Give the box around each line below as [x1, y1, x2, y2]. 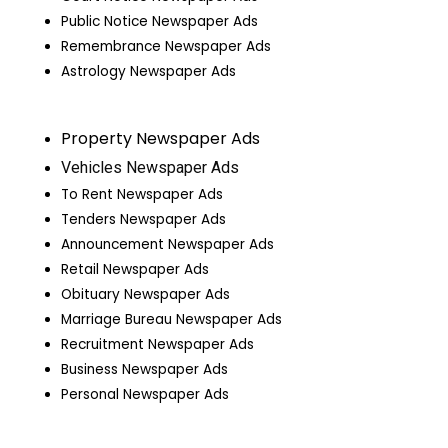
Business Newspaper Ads [61, 360, 229, 380]
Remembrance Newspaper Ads [61, 36, 272, 56]
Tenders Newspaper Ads [61, 210, 227, 230]
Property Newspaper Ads [61, 127, 261, 151]
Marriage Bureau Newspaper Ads [61, 310, 283, 330]
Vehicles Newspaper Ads [61, 158, 240, 178]
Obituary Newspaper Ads [61, 285, 231, 305]
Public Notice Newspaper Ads [61, 11, 259, 31]
